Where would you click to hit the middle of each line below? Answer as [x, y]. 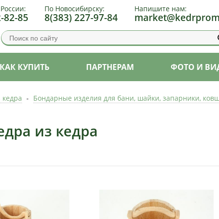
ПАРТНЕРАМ [110, 67]
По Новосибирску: [75, 9]
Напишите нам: [160, 9]
